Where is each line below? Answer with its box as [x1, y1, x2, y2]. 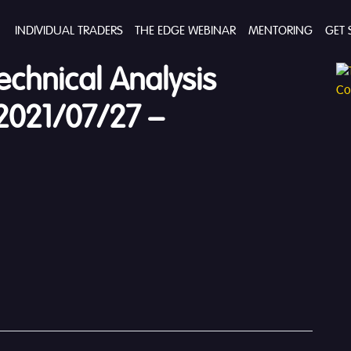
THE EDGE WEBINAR [134, 25, 236, 38]
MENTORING [248, 25, 313, 38]
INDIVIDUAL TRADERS [14, 25, 122, 38]
